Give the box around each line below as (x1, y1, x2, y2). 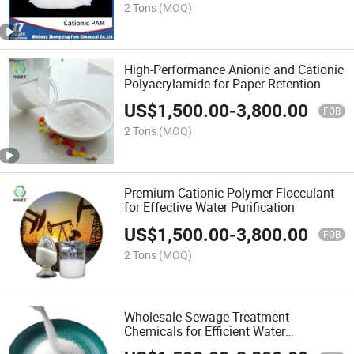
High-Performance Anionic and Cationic (124, 60, 345, 78)
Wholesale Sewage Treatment (124, 307, 290, 326)
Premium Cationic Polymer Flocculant (124, 184, 335, 202)
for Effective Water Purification (124, 198, 296, 217)
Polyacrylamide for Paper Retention (124, 74, 322, 92)
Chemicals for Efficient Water (124, 322, 286, 340)
